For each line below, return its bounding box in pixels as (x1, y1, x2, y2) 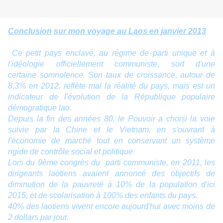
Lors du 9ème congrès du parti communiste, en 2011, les (8, 158, 215, 167)
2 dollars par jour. (8, 213, 69, 222)
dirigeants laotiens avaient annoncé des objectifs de (8, 169, 215, 178)
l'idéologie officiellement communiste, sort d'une (8, 60, 215, 69)
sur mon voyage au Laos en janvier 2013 (54, 27, 206, 36)
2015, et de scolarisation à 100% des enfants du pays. (8, 191, 198, 200)
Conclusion (8, 27, 52, 36)
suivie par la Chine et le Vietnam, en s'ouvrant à (8, 125, 215, 134)
